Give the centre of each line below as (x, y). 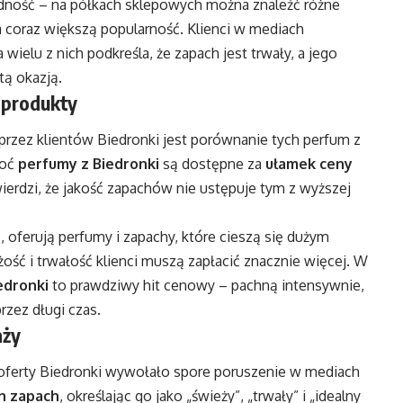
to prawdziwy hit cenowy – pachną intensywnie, (206, 286)
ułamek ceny (309, 164)
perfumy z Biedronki (89, 164)
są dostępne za (212, 164)
